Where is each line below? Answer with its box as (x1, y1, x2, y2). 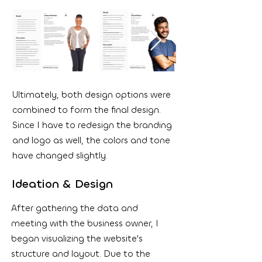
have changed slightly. (12, 150, 108, 161)
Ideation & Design (12, 176, 113, 192)
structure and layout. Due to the (11, 248, 150, 260)
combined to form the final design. (12, 104, 161, 116)
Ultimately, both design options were (12, 89, 171, 101)
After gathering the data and (11, 202, 138, 214)
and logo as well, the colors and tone (12, 135, 170, 146)
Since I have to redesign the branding (12, 119, 172, 131)
